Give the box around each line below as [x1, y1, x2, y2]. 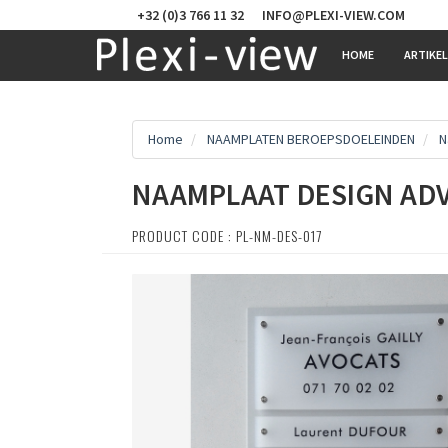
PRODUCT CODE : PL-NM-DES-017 [132, 225, 322, 246]
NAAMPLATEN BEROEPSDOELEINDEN [207, 130, 415, 148]
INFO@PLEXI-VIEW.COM [262, 6, 405, 24]
